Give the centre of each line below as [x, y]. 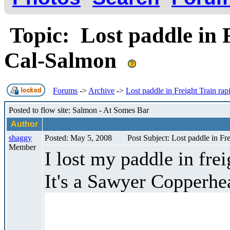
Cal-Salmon [66, 60]
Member [22, 147]
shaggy [20, 138]
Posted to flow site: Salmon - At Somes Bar [79, 110]
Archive [101, 90]
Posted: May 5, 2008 [78, 138]
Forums [65, 90]
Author [24, 124]
